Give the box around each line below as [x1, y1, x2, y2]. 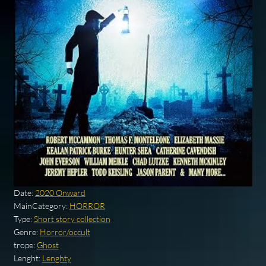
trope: [13, 239, 37, 250]
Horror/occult [39, 226, 90, 237]
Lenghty [42, 252, 71, 263]
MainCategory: [13, 200, 69, 211]
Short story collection [33, 213, 110, 224]
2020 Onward [34, 187, 85, 198]
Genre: [13, 226, 40, 237]
